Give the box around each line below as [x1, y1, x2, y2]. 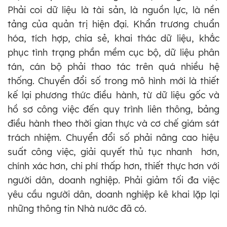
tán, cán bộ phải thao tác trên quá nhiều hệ [8, 60, 219, 72]
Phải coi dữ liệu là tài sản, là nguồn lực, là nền [8, 4, 219, 16]
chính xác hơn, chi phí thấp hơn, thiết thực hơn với [8, 160, 219, 172]
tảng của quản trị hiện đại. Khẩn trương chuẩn [8, 18, 219, 30]
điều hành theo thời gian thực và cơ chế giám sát [8, 117, 219, 129]
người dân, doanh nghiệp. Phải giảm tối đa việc [8, 174, 219, 186]
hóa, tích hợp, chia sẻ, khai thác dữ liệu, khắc [8, 32, 219, 44]
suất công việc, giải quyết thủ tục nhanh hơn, [8, 145, 219, 158]
